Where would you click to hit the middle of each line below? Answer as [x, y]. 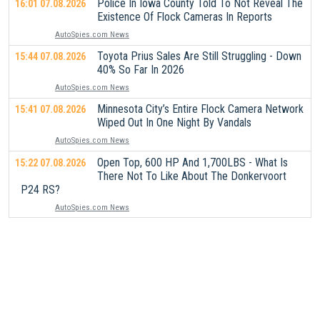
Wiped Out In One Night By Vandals [174, 123]
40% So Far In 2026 [141, 70]
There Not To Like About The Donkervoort [192, 176]
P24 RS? [40, 189]
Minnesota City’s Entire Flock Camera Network [200, 109]
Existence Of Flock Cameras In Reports [185, 17]
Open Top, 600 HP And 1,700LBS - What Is [192, 162]
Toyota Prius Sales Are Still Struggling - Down [199, 56]
